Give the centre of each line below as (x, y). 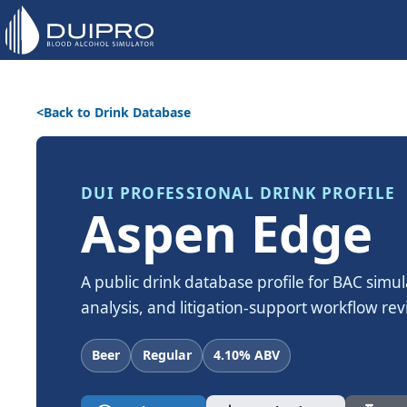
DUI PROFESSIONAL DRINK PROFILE (238, 194)
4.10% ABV (246, 355)
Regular (167, 355)
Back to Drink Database (117, 113)
